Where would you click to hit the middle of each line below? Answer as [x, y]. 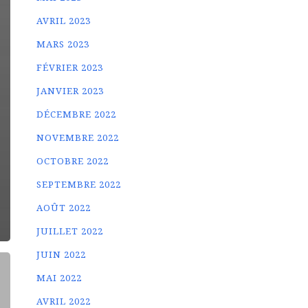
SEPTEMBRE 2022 [79, 184]
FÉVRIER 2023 [70, 67]
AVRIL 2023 [64, 21]
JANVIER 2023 [70, 91]
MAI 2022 [59, 278]
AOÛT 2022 [64, 208]
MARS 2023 [63, 44]
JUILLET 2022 [70, 231]
